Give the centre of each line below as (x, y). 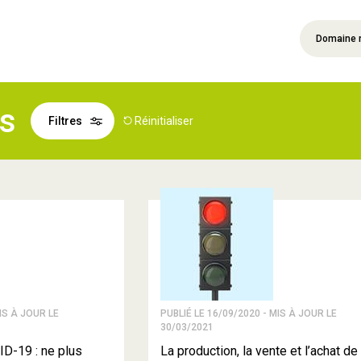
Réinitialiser (164, 121)
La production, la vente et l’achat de (259, 351)
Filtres (65, 121)
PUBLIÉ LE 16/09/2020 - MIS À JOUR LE (249, 313)
